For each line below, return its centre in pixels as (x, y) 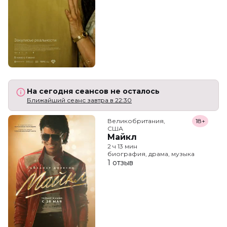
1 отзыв (120, 162)
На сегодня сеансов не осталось (93, 91)
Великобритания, (136, 121)
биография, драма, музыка (151, 154)
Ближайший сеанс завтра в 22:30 (79, 100)
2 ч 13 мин (122, 146)
